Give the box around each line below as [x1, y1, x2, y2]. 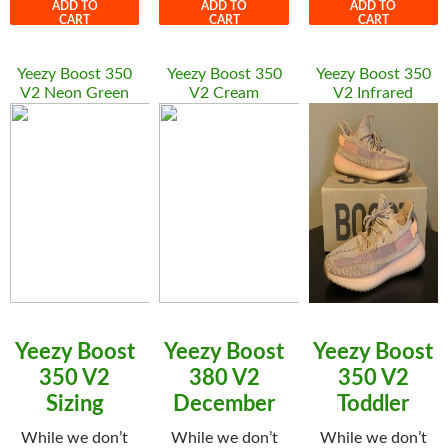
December [173, 393, 275, 415]
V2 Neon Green [20, 85, 130, 101]
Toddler [337, 393, 410, 415]
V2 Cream [189, 85, 259, 101]
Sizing [45, 393, 104, 415]
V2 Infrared [333, 85, 414, 101]
